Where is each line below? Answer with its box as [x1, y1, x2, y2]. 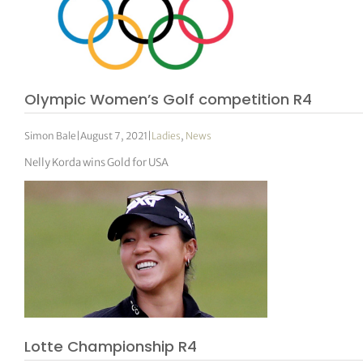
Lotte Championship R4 [24, 336, 198, 357]
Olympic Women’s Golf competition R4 [24, 88, 313, 109]
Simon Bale [24, 129, 77, 142]
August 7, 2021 [80, 129, 148, 142]
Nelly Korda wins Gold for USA [24, 155, 169, 169]
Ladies [152, 129, 181, 142]
